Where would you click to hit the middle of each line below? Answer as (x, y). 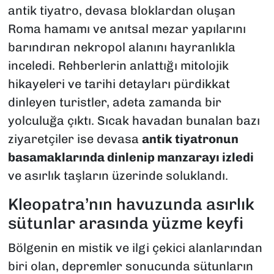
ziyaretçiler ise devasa (75, 139)
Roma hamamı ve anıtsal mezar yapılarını (127, 29)
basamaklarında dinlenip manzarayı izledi (131, 157)
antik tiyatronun (190, 139)
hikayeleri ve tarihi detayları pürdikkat (119, 84)
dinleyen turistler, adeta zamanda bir (114, 102)
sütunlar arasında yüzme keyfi (125, 224)
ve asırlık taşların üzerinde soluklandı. (118, 176)
